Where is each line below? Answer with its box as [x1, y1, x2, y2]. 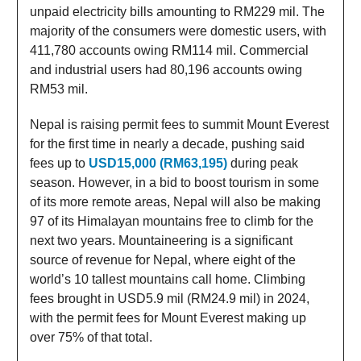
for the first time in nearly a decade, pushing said [30, 136, 305, 151]
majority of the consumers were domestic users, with [30, 23, 326, 38]
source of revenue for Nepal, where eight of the [30, 252, 296, 267]
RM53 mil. [30, 81, 88, 96]
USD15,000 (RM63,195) [89, 156, 227, 170]
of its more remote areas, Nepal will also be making [30, 194, 321, 209]
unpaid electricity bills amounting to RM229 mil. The [30, 4, 325, 19]
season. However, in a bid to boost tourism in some [30, 175, 319, 189]
